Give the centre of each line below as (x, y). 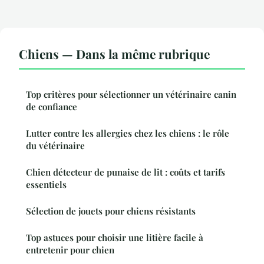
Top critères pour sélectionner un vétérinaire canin (131, 94)
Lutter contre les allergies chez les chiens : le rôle (128, 133)
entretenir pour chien (70, 250)
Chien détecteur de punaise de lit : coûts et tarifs (126, 172)
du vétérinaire (55, 145)
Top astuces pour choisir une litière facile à (115, 237)
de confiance (52, 106)
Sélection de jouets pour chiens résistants (111, 211)
